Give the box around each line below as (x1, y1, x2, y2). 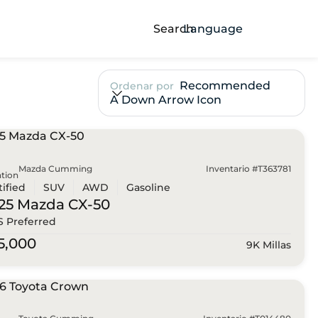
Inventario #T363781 (205, 163, 291, 174)
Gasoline (126, 180, 170, 194)
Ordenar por (109, 79, 174, 93)
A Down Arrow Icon (109, 93, 221, 107)
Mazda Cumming (18, 163, 92, 174)
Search (153, 21, 194, 35)
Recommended (179, 79, 270, 93)
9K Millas (246, 238, 291, 251)
